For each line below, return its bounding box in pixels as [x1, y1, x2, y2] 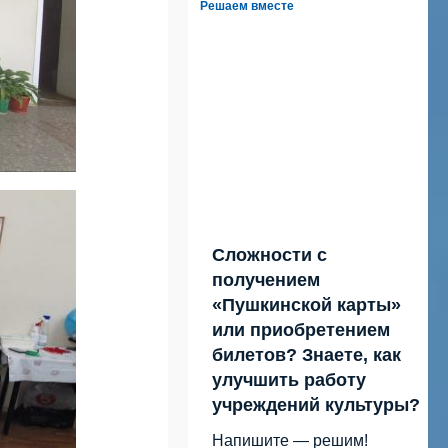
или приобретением [212, 319, 390, 340]
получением [212, 269, 320, 290]
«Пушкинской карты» [212, 294, 401, 315]
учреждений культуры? [212, 394, 420, 415]
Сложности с [212, 244, 327, 265]
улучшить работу [212, 369, 366, 390]
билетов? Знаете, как [212, 344, 401, 365]
